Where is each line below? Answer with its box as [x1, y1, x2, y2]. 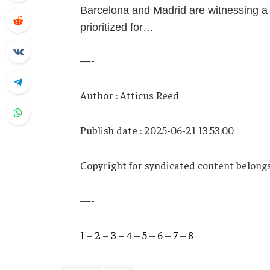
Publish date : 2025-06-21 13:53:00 [80, 123, 234, 137]
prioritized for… [80, 21, 154, 34]
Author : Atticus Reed [80, 88, 179, 102]
